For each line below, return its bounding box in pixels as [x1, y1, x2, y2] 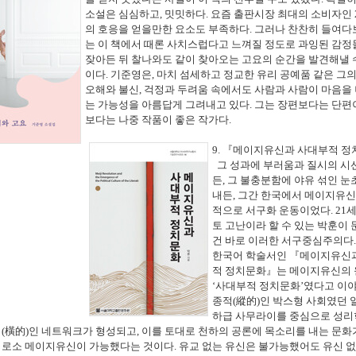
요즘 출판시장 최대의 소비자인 [211, 8, 354, 21]
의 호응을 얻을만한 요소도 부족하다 [85, 23, 250, 36]
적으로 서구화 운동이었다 [212, 204, 331, 217]
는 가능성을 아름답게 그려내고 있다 [85, 99, 250, 111]
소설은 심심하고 [85, 8, 160, 21]
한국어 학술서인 [212, 250, 289, 262]
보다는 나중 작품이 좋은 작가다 [85, 114, 229, 126]
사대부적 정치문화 [215, 280, 300, 292]
